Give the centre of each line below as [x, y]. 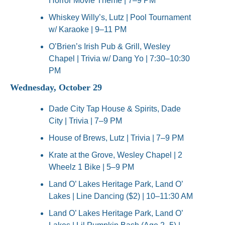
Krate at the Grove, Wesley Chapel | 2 [116, 155]
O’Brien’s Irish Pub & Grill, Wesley [109, 47]
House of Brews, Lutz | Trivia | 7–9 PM [116, 138]
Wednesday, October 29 [56, 88]
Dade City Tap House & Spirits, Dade [115, 109]
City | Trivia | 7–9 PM [85, 121]
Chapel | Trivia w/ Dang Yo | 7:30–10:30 [119, 59]
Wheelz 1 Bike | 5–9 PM [91, 167]
